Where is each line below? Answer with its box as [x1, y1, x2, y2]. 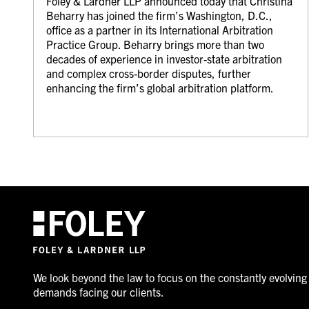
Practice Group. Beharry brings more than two [46, 37, 264, 51]
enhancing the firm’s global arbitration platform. [46, 80, 274, 94]
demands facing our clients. [32, 284, 164, 299]
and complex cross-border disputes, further [46, 66, 251, 80]
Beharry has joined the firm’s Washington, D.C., [46, 8, 272, 22]
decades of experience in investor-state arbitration [46, 51, 282, 66]
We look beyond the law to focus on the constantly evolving [32, 270, 307, 284]
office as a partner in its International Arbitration [46, 22, 273, 37]
